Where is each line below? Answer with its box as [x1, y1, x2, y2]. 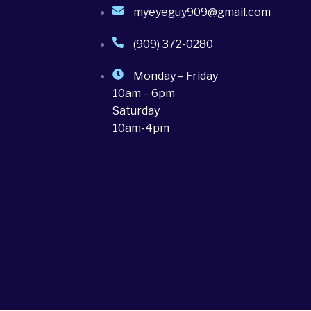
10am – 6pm [112, 86, 175, 100]
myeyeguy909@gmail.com [133, 5, 271, 19]
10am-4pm [112, 121, 169, 135]
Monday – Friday [133, 69, 218, 83]
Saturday [112, 103, 160, 117]
